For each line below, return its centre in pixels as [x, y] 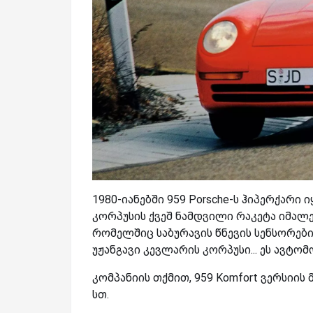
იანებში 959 [155, 199]
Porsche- [211, 199]
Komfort [238, 277]
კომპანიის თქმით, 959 [154, 277]
